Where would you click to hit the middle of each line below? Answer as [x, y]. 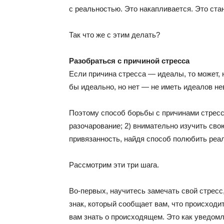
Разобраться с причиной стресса [129, 61]
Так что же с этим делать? [114, 35]
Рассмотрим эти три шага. [114, 165]
